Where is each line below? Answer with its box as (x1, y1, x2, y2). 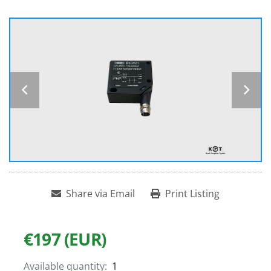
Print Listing (165, 187, 220, 201)
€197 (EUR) (24, 227, 106, 251)
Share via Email (66, 187, 135, 201)
